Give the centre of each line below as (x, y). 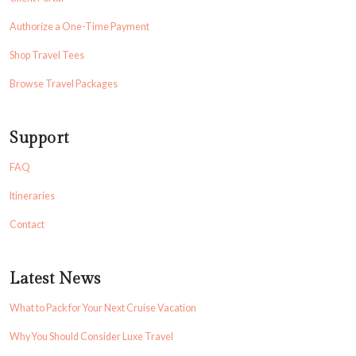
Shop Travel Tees (47, 55)
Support (39, 138)
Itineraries (32, 196)
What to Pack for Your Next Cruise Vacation (103, 308)
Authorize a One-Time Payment (79, 27)
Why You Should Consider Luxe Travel (91, 337)
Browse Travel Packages (64, 84)
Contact (27, 224)
